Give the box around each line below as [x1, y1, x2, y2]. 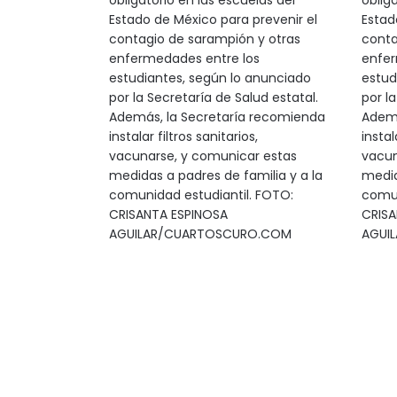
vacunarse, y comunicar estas [108, 147, 297, 165]
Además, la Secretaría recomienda [108, 108, 325, 126]
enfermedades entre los [108, 50, 260, 67]
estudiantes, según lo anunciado [108, 69, 311, 87]
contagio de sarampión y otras [108, 30, 300, 48]
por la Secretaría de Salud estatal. [108, 89, 318, 106]
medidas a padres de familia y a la [108, 167, 323, 184]
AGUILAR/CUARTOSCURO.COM [108, 225, 292, 243]
